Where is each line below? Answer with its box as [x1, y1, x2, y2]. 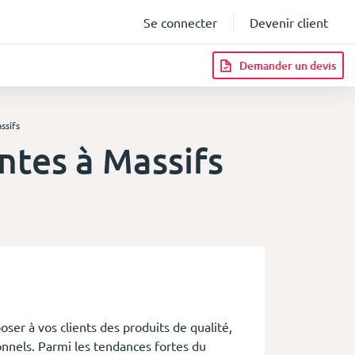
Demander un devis [239, 58, 336, 74]
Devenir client [250, 14, 328, 31]
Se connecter [143, 14, 217, 31]
